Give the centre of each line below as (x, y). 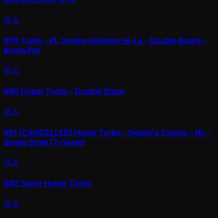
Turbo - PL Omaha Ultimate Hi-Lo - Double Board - (112, 40)
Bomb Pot (22, 50)
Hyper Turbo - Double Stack (72, 91)
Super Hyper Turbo (55, 183)
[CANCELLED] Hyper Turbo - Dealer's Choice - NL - (114, 132)
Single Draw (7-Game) (45, 142)
